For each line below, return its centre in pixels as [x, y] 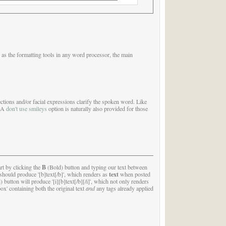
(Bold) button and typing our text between [96, 167]
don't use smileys [26, 108]
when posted [134, 174]
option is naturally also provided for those [97, 108]
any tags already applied [124, 188]
